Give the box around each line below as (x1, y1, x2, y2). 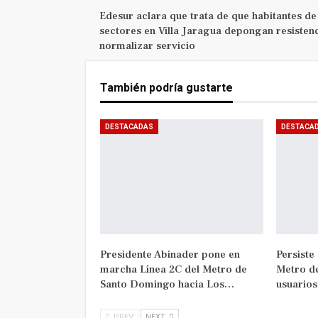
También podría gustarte (99, 81, 233, 95)
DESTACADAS (104, 123, 153, 131)
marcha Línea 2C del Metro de (99, 262, 247, 276)
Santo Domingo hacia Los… (99, 277, 234, 291)
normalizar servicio (99, 39, 195, 53)
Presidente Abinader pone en (99, 247, 240, 261)
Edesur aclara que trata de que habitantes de (99, 9, 317, 23)
